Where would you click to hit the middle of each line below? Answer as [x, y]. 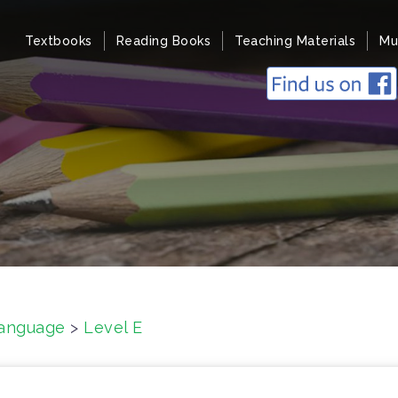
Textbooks [59, 41]
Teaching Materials [295, 41]
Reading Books [163, 41]
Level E [113, 327]
